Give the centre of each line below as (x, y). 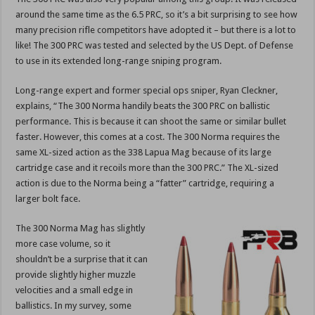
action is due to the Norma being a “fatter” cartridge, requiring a (145, 184)
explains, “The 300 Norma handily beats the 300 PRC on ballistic (143, 106)
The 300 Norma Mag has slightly (81, 229)
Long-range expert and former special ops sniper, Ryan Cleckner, (147, 91)
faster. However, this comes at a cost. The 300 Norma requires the (148, 137)
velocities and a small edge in (75, 290)
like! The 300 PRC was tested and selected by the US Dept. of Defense (155, 46)
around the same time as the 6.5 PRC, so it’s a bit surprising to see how (157, 15)
